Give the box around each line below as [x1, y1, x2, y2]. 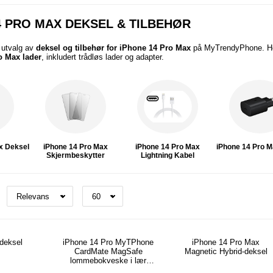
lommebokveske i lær [70, 256, 147, 266]
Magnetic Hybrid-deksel [184, 247, 268, 257]
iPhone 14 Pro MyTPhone [63, 238, 154, 247]
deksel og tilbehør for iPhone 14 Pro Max [35, 43, 191, 52]
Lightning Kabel [141, 151, 195, 160]
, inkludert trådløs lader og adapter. [41, 52, 164, 62]
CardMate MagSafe [74, 247, 143, 257]
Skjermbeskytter [46, 151, 105, 160]
